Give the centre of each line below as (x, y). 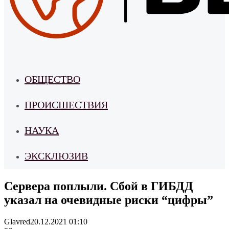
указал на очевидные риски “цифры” (109, 200)
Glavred (17, 221)
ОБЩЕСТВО (52, 79)
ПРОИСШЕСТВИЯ (66, 105)
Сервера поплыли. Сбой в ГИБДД (99, 186)
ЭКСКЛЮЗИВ (56, 156)
